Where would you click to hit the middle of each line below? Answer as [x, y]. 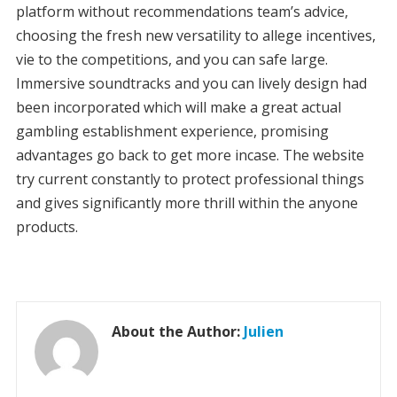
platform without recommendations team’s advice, [182, 12]
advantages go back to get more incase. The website [190, 155]
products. [47, 227]
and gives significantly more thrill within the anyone [187, 203]
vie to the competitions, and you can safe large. [171, 59]
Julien [263, 331]
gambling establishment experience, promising [172, 131]
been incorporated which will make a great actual [178, 107]
